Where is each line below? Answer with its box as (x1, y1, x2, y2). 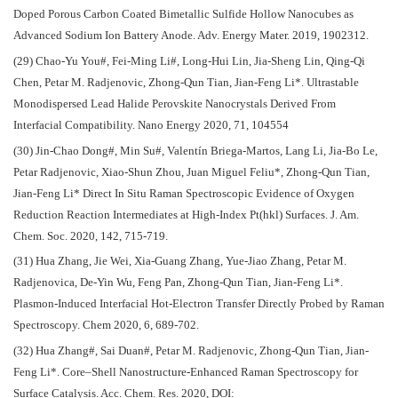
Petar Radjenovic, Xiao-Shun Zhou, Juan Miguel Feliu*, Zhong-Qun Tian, (13, 165, 370, 179)
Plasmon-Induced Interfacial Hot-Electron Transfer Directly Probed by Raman (13, 298, 385, 311)
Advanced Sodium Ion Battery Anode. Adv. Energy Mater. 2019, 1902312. (13, 29, 369, 43)
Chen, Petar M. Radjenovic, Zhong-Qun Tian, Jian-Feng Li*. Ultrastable (13, 76, 359, 89)
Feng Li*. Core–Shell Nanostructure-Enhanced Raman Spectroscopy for (13, 366, 358, 379)
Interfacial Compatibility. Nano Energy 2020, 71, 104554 (13, 118, 289, 131)
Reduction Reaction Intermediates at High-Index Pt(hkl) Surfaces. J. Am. (13, 208, 359, 221)
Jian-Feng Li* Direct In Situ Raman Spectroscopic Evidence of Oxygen (13, 187, 354, 200)
